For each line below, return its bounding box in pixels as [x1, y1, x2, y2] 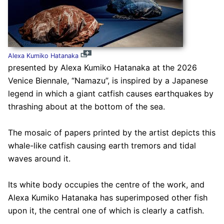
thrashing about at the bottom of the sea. [7, 101, 165, 112]
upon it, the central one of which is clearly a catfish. [7, 205, 204, 216]
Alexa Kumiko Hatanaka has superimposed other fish [7, 192, 207, 203]
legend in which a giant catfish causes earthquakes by [7, 88, 213, 99]
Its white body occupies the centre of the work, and [7, 179, 204, 190]
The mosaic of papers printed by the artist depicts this [7, 127, 215, 138]
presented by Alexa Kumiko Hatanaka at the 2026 [7, 62, 197, 73]
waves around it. [7, 153, 70, 164]
